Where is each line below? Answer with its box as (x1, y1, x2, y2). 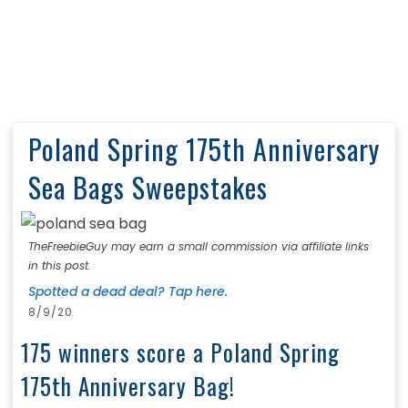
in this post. (27, 258, 91, 274)
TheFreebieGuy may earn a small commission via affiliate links (27, 239, 369, 255)
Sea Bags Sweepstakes (27, 167, 268, 209)
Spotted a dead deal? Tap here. (27, 282, 228, 301)
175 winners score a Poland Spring (20, 335, 340, 370)
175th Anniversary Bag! (20, 369, 235, 403)
